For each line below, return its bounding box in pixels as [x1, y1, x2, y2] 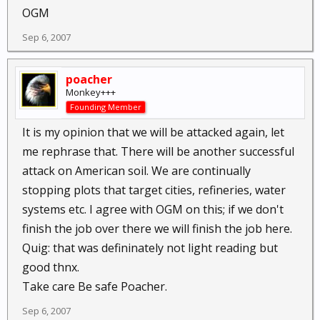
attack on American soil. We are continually [22, 163, 251, 179]
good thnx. [22, 259, 79, 275]
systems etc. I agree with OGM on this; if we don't [22, 201, 284, 217]
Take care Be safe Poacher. [22, 279, 167, 294]
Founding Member [70, 101, 141, 112]
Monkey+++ [66, 86, 116, 99]
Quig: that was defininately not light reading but [22, 240, 278, 256]
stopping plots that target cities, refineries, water [22, 182, 286, 198]
